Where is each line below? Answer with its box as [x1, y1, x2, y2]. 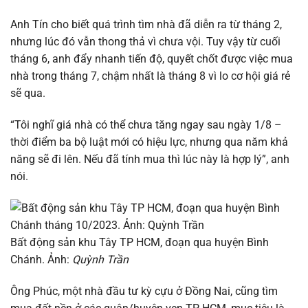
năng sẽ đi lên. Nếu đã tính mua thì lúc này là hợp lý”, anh [10, 153, 289, 166]
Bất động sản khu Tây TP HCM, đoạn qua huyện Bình [10, 235, 269, 249]
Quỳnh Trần [72, 252, 129, 266]
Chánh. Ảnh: [10, 252, 72, 266]
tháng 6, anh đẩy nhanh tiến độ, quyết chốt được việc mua [10, 52, 293, 66]
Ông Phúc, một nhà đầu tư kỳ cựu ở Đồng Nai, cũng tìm [10, 284, 278, 298]
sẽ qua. [10, 87, 45, 100]
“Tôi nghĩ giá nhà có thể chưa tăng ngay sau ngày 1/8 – [10, 118, 282, 132]
